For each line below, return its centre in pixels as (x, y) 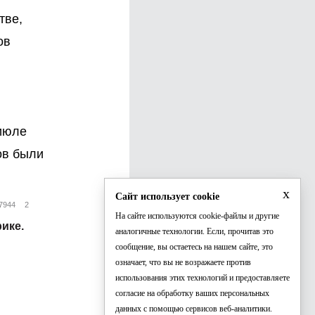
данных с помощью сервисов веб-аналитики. (194, 308)
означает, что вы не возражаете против (183, 262)
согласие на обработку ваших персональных (192, 293)
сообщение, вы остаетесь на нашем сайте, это (194, 246)
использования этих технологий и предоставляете (202, 277)
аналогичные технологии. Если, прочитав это (194, 231)
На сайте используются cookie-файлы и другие (197, 216)
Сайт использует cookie (167, 196)
